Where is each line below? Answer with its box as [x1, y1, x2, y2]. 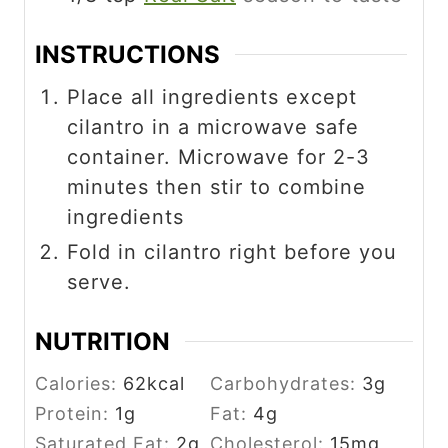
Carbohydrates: [210, 373, 362, 394]
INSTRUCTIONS [35, 40, 220, 70]
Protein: [35, 403, 115, 424]
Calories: [35, 373, 123, 394]
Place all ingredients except [67, 85, 357, 110]
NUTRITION [35, 327, 170, 356]
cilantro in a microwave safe [67, 115, 359, 140]
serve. [67, 270, 131, 295]
